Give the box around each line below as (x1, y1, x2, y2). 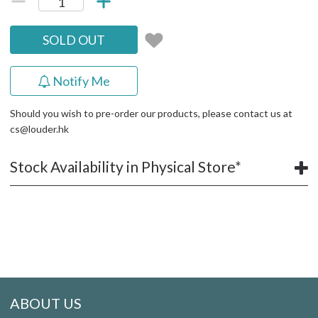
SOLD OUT (43, 32, 105, 48)
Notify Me (53, 73, 110, 89)
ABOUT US (10, 295, 82, 312)
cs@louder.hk (10, 123, 69, 135)
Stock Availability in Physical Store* (10, 158, 241, 175)
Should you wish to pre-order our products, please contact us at (10, 107, 292, 119)
